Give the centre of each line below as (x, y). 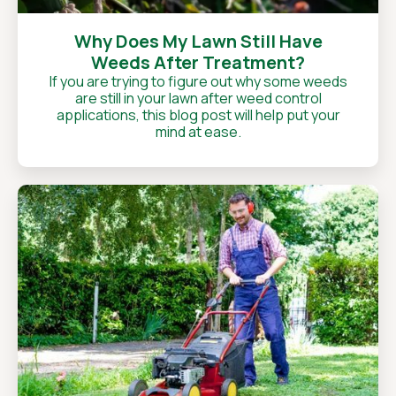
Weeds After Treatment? (198, 62)
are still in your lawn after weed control (198, 98)
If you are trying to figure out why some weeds (198, 81)
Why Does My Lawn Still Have (198, 41)
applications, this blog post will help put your (198, 115)
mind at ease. (198, 132)
